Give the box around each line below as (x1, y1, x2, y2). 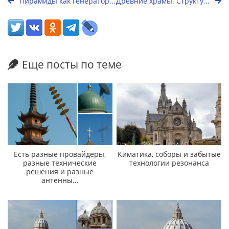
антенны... (41, 175, 79, 185)
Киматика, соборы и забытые (117, 149, 221, 159)
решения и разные (26, 166, 94, 176)
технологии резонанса (129, 157, 209, 168)
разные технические (23, 157, 97, 168)
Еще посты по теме (22, 57, 122, 72)
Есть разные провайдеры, (14, 149, 106, 159)
